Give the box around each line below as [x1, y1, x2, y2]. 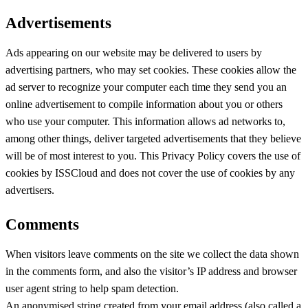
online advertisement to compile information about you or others [5, 98, 283, 111]
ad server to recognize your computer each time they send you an [5, 81, 287, 93]
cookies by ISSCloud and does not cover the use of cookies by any [5, 167, 295, 179]
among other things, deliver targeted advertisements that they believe [5, 133, 301, 145]
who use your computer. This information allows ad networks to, [5, 115, 285, 128]
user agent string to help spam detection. [5, 282, 179, 294]
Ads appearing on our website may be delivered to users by [5, 47, 262, 59]
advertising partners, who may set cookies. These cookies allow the [5, 64, 296, 76]
